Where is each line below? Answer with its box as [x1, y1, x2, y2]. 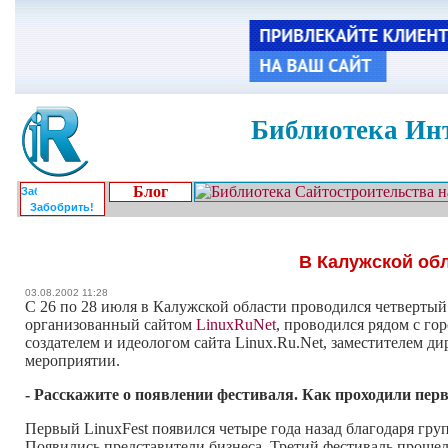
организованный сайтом [25, 316, 196, 334]
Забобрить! [29, 201, 94, 213]
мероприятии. [25, 352, 120, 370]
